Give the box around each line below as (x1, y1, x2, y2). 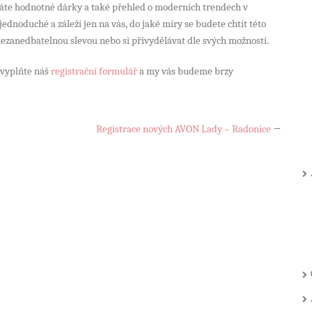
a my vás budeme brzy (137, 64, 233, 77)
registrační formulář (51, 64, 137, 77)
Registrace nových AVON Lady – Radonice (96, 122, 271, 135)
